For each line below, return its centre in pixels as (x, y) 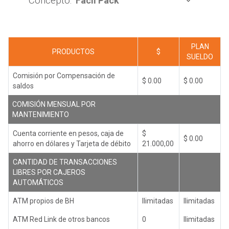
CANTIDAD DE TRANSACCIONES (65, 162)
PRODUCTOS (73, 51)
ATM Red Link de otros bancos (61, 219)
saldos (23, 86)
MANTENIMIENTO (41, 114)
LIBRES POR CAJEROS (49, 172)
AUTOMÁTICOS (38, 182)
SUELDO (200, 56)
